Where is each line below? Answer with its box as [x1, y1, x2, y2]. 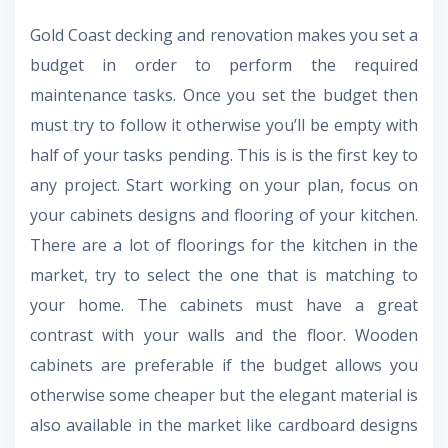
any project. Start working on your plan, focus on [30, 173, 418, 196]
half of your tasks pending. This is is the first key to [30, 143, 418, 166]
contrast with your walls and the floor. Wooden [30, 323, 418, 346]
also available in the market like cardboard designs [30, 413, 418, 436]
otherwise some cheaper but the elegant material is [30, 383, 418, 406]
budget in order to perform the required [30, 53, 418, 76]
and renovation [177, 23, 293, 46]
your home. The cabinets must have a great [30, 293, 418, 316]
